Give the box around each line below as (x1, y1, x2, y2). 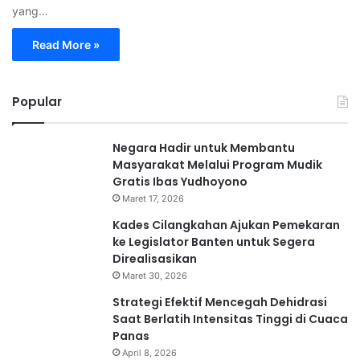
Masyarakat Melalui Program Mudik (112, 156, 322, 173)
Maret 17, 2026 (122, 192, 184, 204)
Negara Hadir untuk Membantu (112, 139, 295, 156)
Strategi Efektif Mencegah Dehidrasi (112, 293, 327, 310)
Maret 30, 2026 (122, 269, 187, 281)
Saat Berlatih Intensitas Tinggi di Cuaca (112, 310, 348, 327)
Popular (12, 92, 62, 110)
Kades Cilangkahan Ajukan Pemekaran (112, 216, 340, 233)
